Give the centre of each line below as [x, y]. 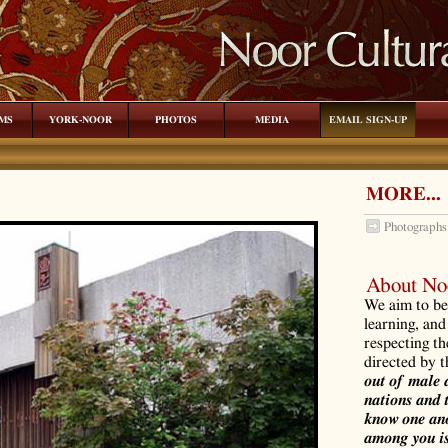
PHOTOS [176, 120]
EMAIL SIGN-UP [368, 120]
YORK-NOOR [80, 120]
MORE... [403, 194]
